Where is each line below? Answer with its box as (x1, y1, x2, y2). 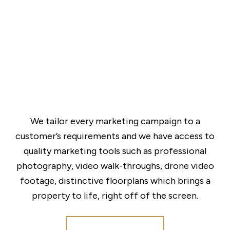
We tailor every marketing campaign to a (30, 116, 200, 127)
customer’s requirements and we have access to (15, 130, 215, 142)
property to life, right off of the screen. (32, 190, 198, 202)
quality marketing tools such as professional (24, 145, 206, 157)
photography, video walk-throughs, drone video (16, 160, 214, 172)
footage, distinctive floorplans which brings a (20, 175, 210, 187)
